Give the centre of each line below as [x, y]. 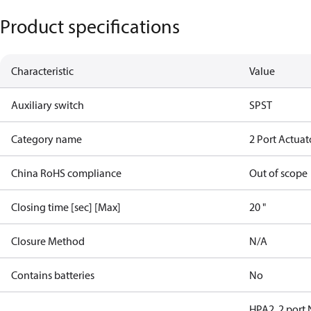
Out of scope [279, 173]
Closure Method [48, 241]
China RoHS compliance [66, 173]
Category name [47, 139]
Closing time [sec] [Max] [66, 207]
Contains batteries [53, 275]
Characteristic [42, 71]
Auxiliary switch [48, 105]
